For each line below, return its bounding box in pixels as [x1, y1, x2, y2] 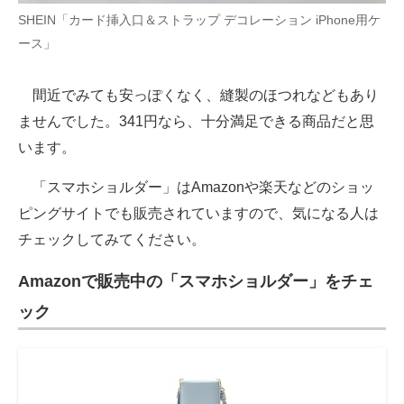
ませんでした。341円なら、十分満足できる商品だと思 [18, 114, 374, 130]
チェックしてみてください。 [18, 232, 206, 248]
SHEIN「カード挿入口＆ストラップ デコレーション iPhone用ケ [18, 13, 381, 28]
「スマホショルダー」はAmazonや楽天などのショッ [18, 179, 374, 196]
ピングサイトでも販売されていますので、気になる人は [18, 206, 379, 222]
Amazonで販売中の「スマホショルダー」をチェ [18, 272, 373, 291]
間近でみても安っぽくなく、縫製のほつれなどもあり [18, 87, 379, 104]
